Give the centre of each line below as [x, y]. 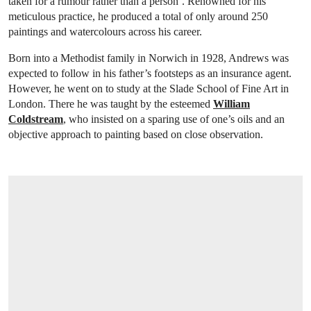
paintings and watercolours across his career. [105, 31]
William [232, 103]
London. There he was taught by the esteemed [111, 103]
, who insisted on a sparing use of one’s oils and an [174, 119]
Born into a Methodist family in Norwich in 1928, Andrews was [149, 58]
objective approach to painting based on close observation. [136, 134]
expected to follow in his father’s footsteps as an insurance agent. [150, 73]
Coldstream [36, 119]
